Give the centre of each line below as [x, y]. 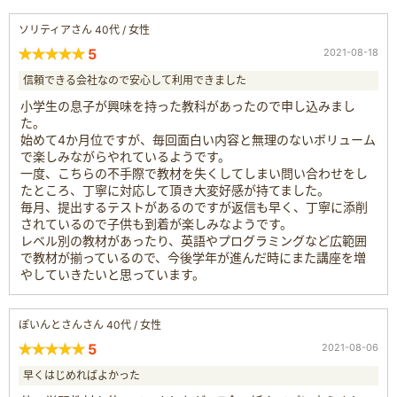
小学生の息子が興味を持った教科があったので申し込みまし [188, 105]
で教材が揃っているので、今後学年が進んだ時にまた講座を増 [193, 257]
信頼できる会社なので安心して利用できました [135, 80]
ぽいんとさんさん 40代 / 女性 [90, 324]
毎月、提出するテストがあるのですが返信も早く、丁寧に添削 [194, 206]
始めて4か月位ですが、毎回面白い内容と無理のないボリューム [198, 139]
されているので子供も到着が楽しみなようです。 [156, 223]
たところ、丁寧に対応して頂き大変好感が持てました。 [175, 190]
